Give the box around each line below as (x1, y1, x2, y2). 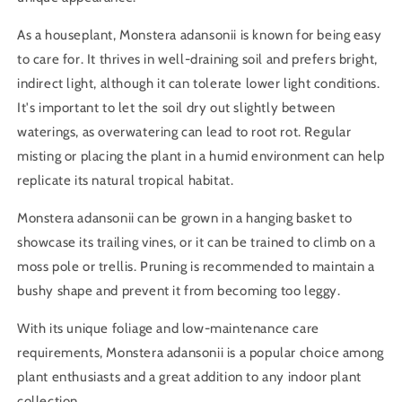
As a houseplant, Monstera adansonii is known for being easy (17, 27, 382, 44)
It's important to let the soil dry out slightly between (17, 100, 336, 117)
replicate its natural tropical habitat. (17, 172, 234, 189)
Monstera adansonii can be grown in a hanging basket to (17, 210, 353, 227)
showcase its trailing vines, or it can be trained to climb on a (17, 234, 376, 251)
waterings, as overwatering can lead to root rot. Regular (17, 124, 352, 141)
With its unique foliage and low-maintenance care (17, 320, 319, 337)
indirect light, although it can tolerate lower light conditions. (17, 75, 380, 92)
